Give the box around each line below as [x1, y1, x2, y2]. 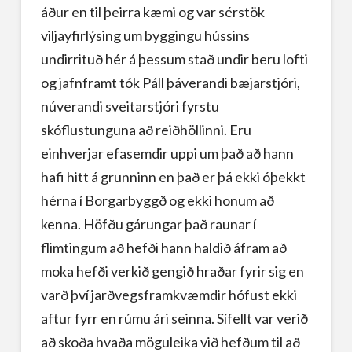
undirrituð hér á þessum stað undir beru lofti [40, 49, 308, 68]
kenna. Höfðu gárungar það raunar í [40, 214, 256, 233]
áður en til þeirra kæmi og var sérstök [40, 2, 265, 20]
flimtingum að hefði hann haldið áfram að [40, 238, 287, 256]
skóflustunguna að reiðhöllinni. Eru [40, 120, 251, 138]
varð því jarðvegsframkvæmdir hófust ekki [40, 285, 297, 303]
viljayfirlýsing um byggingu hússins [40, 26, 250, 44]
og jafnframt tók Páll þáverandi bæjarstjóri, [40, 73, 300, 91]
